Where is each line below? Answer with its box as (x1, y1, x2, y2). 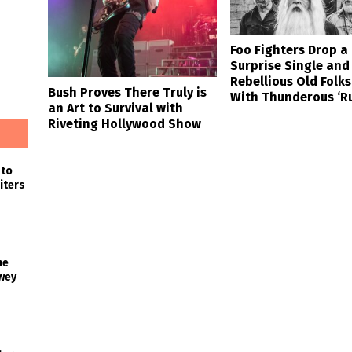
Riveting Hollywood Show (47, 115, 201, 131)
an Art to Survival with (47, 100, 183, 115)
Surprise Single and (229, 58, 350, 74)
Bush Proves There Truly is (47, 84, 207, 100)
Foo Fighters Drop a (229, 42, 348, 58)
